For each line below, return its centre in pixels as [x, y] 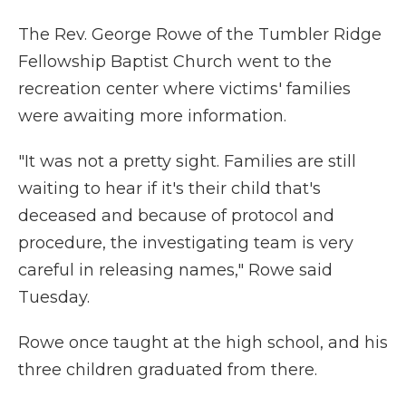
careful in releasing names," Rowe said [175, 270]
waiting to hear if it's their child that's [169, 188]
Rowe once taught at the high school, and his [203, 343]
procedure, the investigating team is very [186, 243]
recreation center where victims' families [184, 89]
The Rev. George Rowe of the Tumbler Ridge [200, 34]
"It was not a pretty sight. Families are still [187, 161]
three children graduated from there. [168, 370]
